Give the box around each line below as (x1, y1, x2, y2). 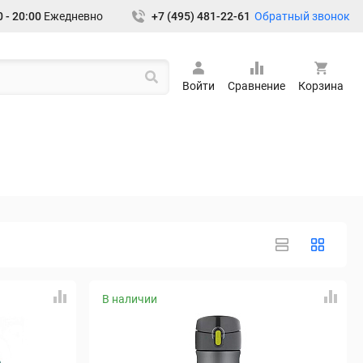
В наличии (102, 293, 157, 305)
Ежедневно (41, 10, 103, 23)
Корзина (298, 79, 344, 92)
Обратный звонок (254, 9, 350, 23)
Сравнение (228, 79, 285, 92)
